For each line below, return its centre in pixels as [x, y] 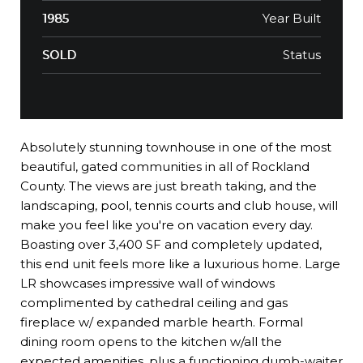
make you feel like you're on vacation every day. [167, 224]
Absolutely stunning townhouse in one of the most [176, 147]
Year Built [292, 18]
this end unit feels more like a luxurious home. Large [180, 263]
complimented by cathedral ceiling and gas [154, 302]
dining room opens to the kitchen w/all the [151, 341]
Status [302, 54]
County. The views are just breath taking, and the [169, 186]
